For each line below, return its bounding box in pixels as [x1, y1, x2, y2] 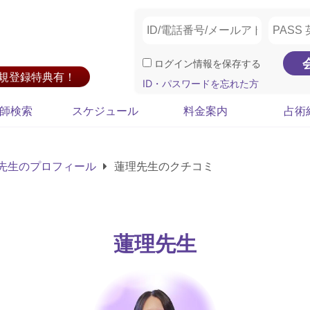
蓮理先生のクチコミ [111, 159, 214, 173]
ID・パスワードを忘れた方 [143, 77, 259, 89]
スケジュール [71, 104, 138, 118]
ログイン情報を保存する [152, 57, 261, 69]
